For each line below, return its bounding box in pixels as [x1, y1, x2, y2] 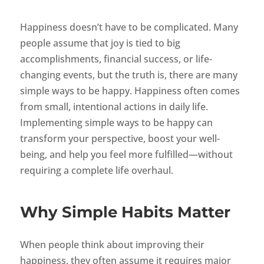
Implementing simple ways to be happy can [19, 116, 213, 130]
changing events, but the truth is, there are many [19, 68, 237, 82]
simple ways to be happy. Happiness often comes [19, 84, 240, 98]
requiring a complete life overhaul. [19, 164, 173, 177]
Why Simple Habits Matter [19, 203, 230, 222]
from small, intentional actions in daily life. [19, 100, 208, 114]
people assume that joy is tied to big [19, 37, 180, 50]
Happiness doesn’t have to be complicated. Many [19, 21, 238, 34]
